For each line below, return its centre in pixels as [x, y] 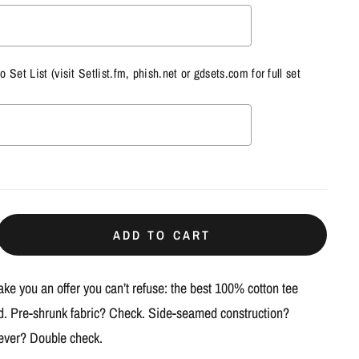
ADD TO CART [162, 235]
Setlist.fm [103, 73]
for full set [274, 73]
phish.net [155, 73]
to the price [106, 178]
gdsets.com [221, 73]
